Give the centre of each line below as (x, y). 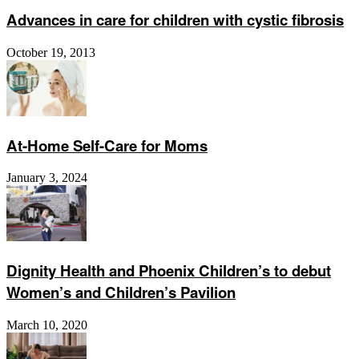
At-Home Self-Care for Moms (107, 145)
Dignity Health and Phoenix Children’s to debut (169, 271)
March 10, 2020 (47, 325)
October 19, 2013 (51, 52)
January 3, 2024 (47, 178)
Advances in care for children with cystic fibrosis (175, 20)
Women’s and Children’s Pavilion (121, 292)
